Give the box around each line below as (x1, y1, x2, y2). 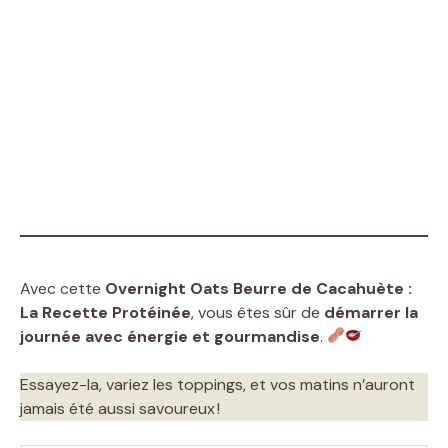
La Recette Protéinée (20, 301, 191, 323)
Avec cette (20, 277, 105, 299)
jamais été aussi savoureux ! (20, 397, 220, 419)
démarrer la (324, 301, 418, 323)
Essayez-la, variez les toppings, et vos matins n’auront (20, 373, 415, 395)
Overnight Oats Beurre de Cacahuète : (105, 277, 412, 299)
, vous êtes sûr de (191, 301, 324, 323)
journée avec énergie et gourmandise (20, 325, 320, 347)
